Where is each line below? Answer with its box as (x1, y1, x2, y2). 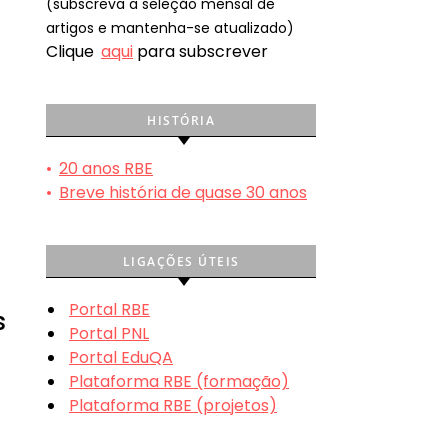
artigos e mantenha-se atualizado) (46, 17, 294, 38)
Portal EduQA (69, 345, 173, 369)
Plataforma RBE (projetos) (69, 393, 277, 417)
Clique (46, 39, 98, 63)
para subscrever (133, 39, 268, 63)
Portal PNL (69, 321, 149, 345)
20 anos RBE (59, 156, 153, 180)
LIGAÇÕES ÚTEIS (122, 252, 240, 270)
